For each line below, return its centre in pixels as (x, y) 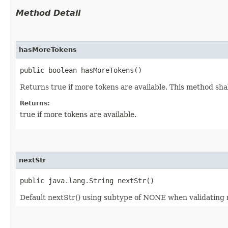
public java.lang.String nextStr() (87, 180)
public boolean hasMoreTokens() (81, 70)
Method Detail (48, 13)
